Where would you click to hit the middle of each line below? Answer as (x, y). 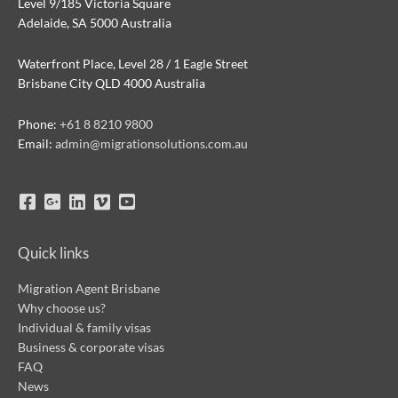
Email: (36, 143)
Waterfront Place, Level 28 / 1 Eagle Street (133, 64)
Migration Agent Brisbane (89, 288)
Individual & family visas (84, 327)
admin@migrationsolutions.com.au (151, 143)
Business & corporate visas (91, 346)
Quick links (53, 252)
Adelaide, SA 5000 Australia (95, 23)
